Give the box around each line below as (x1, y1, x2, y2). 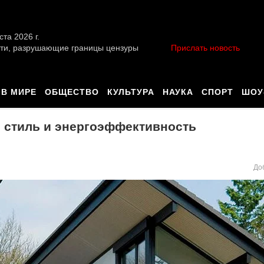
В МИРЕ (1, 87, 37, 97)
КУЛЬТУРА (107, 87, 154, 97)
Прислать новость (171, 43, 240, 52)
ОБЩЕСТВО (45, 87, 99, 97)
